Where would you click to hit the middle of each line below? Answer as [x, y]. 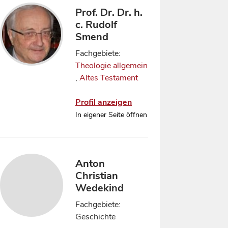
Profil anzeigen [104, 102]
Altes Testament [109, 78]
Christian [97, 176]
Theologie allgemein [111, 66]
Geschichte [95, 217]
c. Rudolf [96, 25]
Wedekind [99, 188]
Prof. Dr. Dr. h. [109, 12]
